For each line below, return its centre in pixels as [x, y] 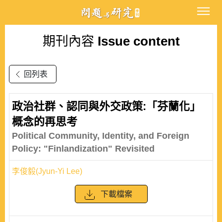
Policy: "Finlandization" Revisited [83, 149]
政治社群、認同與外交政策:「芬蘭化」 [106, 106]
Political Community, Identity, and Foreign [101, 136]
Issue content [137, 41]
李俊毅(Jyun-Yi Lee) [47, 171]
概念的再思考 [45, 122]
